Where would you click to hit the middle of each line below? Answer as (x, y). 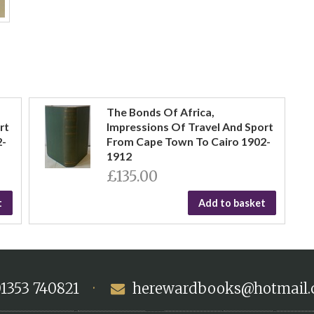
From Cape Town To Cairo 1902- (188, 141)
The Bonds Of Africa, (160, 111)
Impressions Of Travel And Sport (190, 126)
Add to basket (232, 203)
